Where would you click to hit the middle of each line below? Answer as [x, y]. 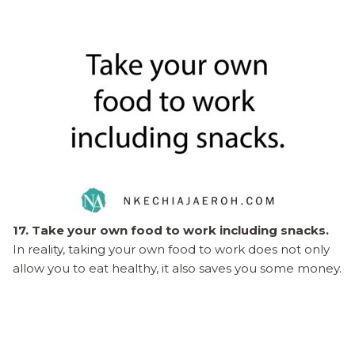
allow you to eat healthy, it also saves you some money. [177, 268]
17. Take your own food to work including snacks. [171, 230]
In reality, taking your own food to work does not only [171, 249]
